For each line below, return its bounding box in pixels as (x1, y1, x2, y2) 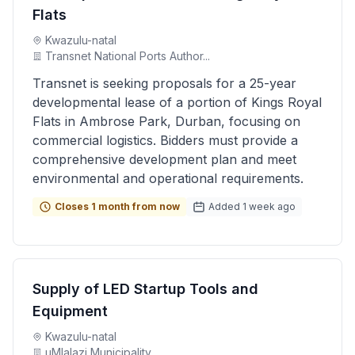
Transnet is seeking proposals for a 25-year (32, 75, 296, 91)
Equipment (32, 303, 108, 319)
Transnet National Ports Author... (45, 49, 210, 63)
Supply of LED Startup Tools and (32, 281, 258, 297)
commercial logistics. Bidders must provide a (32, 132, 298, 148)
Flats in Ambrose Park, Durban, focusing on (32, 113, 300, 129)
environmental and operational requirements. (32, 170, 303, 186)
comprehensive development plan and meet (32, 151, 296, 167)
